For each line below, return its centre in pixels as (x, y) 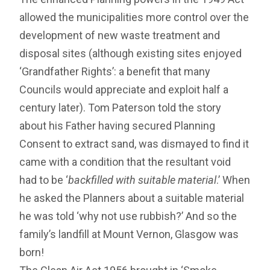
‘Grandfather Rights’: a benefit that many (115, 72)
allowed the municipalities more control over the (134, 17)
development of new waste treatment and (120, 36)
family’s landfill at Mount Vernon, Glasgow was (129, 234)
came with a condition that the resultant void (125, 162)
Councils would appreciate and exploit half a (124, 90)
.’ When (234, 180)
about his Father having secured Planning (118, 126)
